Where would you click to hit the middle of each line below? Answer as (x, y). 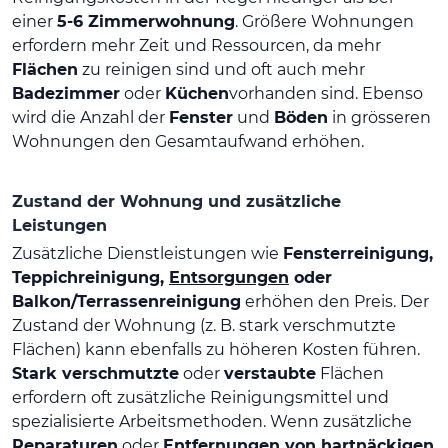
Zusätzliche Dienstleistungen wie (147, 253)
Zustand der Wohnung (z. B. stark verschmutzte (204, 325)
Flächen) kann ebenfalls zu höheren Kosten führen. (216, 349)
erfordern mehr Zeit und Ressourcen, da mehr (196, 45)
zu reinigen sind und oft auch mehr (221, 69)
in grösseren (379, 117)
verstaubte (270, 373)
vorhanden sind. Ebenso (326, 93)
